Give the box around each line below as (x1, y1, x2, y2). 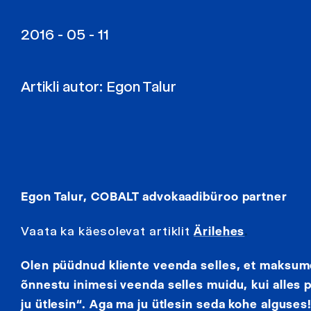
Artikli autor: (21, 78, 106, 95)
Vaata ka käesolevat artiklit (21, 224, 194, 238)
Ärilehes (194, 224, 245, 238)
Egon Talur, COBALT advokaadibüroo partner (21, 190, 287, 204)
